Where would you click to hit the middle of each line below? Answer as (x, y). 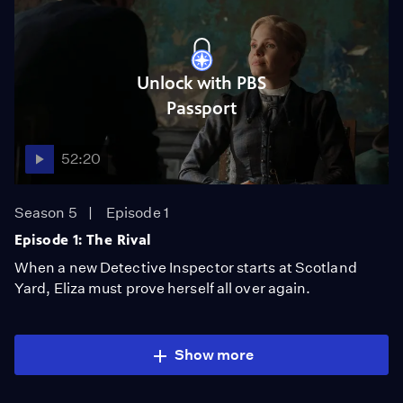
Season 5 (46, 213)
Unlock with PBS (201, 83)
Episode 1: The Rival (83, 240)
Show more (214, 355)
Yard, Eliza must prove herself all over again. (163, 288)
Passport (201, 108)
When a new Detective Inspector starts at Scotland (186, 268)
